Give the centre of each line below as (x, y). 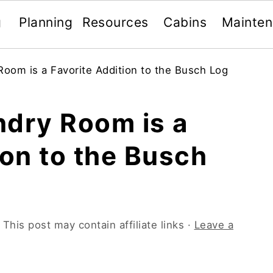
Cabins (185, 22)
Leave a (214, 225)
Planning (46, 22)
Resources (115, 22)
